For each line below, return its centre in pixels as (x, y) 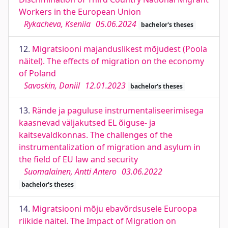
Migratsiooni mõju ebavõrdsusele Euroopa (115, 209)
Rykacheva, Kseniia (57, 24)
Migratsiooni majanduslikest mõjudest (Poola (120, 49)
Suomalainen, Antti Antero (70, 172)
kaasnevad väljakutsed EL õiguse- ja (87, 123)
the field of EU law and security (78, 159)
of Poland (37, 73)
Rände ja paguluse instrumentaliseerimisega (118, 110)
